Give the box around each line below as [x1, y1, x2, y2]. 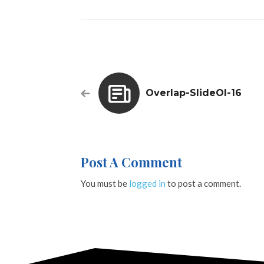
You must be [81, 178, 129, 189]
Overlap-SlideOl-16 [146, 87, 242, 98]
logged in [129, 178, 166, 189]
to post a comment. [166, 178, 241, 189]
